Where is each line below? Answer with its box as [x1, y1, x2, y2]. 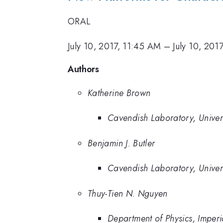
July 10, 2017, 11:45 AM [68, 40, 161, 53]
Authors [68, 62, 99, 76]
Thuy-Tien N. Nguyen [88, 187, 168, 200]
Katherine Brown [88, 86, 151, 100]
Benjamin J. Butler [88, 136, 155, 150]
